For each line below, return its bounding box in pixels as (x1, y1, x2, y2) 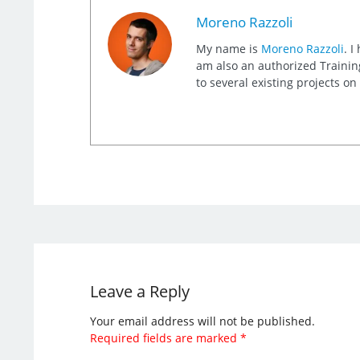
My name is (195, 40, 261, 56)
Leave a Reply (89, 280, 190, 302)
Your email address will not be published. (89, 313, 315, 329)
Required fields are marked (89, 329, 240, 346)
